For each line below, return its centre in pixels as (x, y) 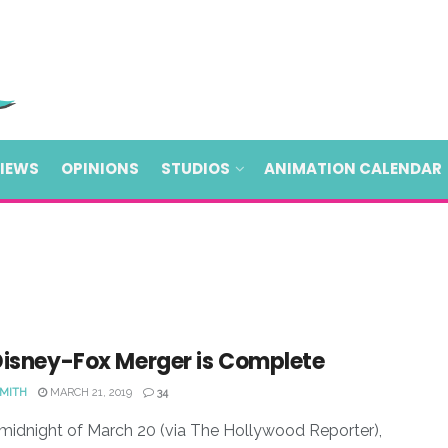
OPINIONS (100, 168)
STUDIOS (195, 168)
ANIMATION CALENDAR (353, 168)
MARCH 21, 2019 (89, 392)
